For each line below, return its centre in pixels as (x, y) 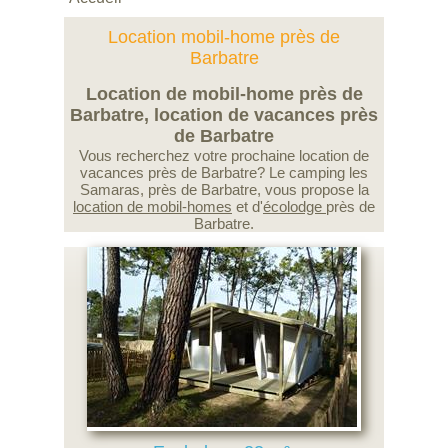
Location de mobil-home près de (224, 94)
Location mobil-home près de (224, 37)
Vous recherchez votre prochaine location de (224, 155)
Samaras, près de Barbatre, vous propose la (224, 189)
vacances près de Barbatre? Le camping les (224, 172)
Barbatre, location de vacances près (224, 115)
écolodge (294, 206)
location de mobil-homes (152, 206)
